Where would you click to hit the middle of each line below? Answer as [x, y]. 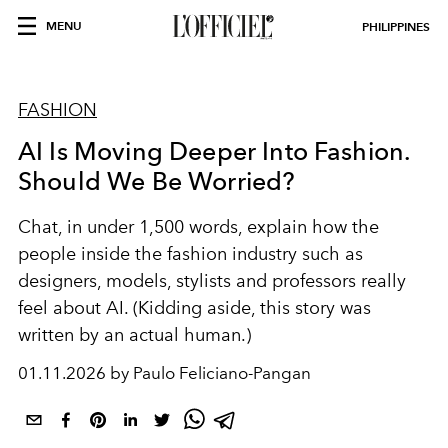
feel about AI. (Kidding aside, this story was [194, 308]
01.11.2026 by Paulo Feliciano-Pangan [164, 373]
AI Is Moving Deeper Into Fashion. [214, 151]
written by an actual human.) [134, 335]
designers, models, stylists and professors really [212, 281]
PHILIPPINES [396, 26]
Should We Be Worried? [157, 181]
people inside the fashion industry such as [190, 254]
